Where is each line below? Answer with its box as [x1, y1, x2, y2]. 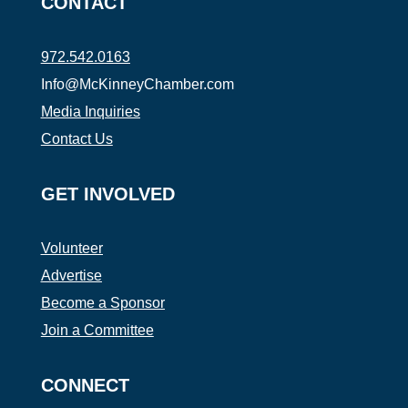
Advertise [40, 267, 102, 283]
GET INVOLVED [40, 183, 175, 204]
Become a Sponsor [40, 294, 165, 311]
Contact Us [40, 130, 113, 147]
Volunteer [40, 240, 103, 256]
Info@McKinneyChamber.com [40, 76, 234, 92]
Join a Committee [40, 321, 154, 338]
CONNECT [40, 374, 129, 395]
